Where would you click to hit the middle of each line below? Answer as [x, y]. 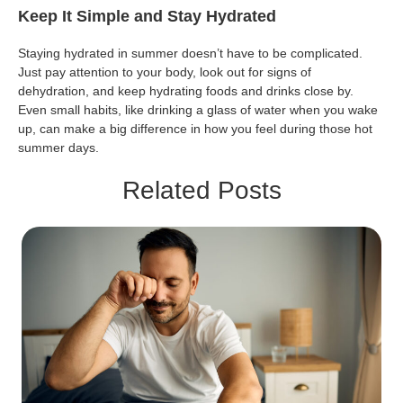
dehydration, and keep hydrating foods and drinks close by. [186, 91]
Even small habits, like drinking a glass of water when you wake [198, 110]
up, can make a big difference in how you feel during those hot [195, 129]
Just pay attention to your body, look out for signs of [165, 72]
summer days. [58, 148]
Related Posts [201, 191]
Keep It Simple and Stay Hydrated [147, 17]
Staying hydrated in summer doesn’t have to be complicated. [190, 54]
